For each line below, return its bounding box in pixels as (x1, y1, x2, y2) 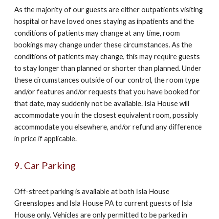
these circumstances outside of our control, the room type (14, 76, 200, 84)
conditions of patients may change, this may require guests (14, 52, 200, 61)
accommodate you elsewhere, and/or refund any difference (14, 123, 202, 131)
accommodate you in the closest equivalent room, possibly (14, 111, 199, 119)
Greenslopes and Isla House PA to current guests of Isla (14, 199, 193, 207)
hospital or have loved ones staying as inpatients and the (14, 17, 195, 25)
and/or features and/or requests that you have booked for (14, 88, 200, 96)
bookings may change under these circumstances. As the (14, 41, 193, 49)
